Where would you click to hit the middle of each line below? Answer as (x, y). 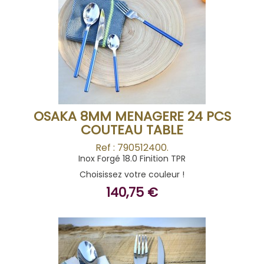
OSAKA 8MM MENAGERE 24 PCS (132, 116)
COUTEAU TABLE (132, 130)
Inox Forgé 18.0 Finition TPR (132, 159)
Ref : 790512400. (132, 148)
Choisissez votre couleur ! (132, 174)
